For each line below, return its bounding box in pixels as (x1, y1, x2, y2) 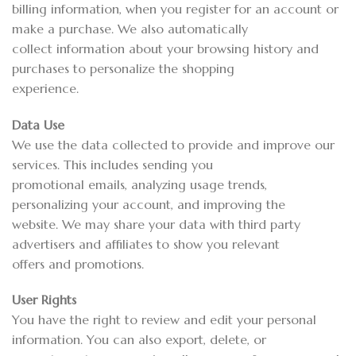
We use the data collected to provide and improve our (12, 136, 335, 153)
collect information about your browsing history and (12, 40, 319, 56)
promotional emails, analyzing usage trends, (12, 176, 267, 192)
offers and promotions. (12, 255, 144, 272)
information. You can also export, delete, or (12, 331, 266, 348)
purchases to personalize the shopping (12, 60, 234, 76)
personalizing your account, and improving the (12, 195, 285, 212)
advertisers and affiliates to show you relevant (12, 235, 280, 252)
